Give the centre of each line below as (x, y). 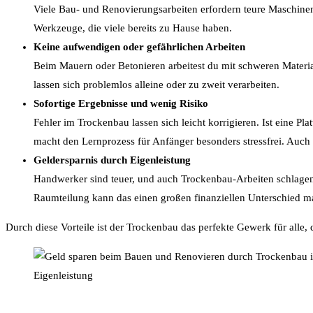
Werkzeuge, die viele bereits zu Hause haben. (133, 28)
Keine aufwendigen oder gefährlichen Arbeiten (139, 47)
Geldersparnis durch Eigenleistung (112, 160)
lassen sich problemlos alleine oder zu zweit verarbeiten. (156, 85)
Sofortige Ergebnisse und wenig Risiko (121, 104)
